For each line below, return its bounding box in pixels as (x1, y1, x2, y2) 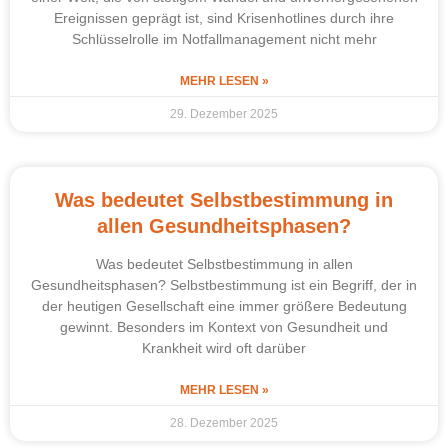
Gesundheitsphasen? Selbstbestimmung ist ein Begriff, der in (31, 276, 417, 293)
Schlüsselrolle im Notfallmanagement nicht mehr (71, 30, 377, 47)
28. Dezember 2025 (170, 415, 278, 430)
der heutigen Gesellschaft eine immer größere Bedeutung (41, 297, 407, 314)
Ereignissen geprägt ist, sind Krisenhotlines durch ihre (54, 9, 394, 26)
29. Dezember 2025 (170, 106, 278, 121)
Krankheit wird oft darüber (142, 339, 306, 356)
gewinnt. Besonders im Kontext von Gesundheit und (60, 318, 388, 335)
